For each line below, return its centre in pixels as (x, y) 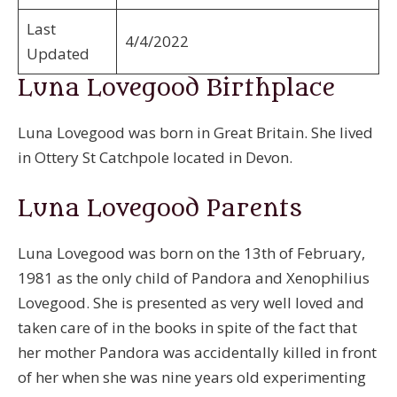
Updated (58, 54)
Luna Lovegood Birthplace (176, 89)
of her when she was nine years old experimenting (192, 377)
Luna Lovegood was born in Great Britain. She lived (195, 133)
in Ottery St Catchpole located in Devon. (157, 158)
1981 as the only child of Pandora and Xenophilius (194, 277)
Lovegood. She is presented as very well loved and (191, 302)
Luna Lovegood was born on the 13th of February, (191, 253)
